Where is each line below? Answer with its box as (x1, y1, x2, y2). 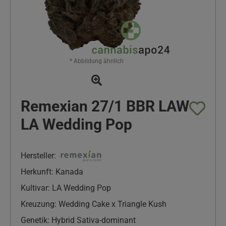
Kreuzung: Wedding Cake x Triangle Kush (21, 199, 166, 209)
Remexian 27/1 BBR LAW (21, 97, 189, 115)
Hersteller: (21, 151, 56, 160)
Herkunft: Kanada (21, 167, 83, 177)
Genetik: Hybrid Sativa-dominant (21, 215, 136, 225)
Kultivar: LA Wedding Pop (21, 183, 111, 193)
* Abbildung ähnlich (69, 58, 124, 65)
